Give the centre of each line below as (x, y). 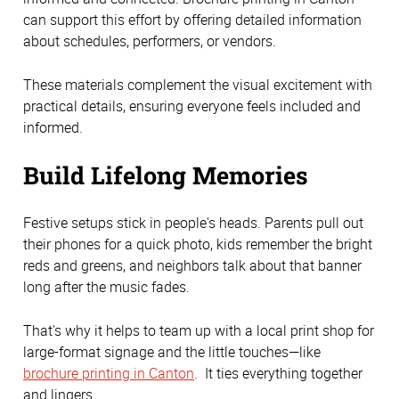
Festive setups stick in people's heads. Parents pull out (193, 223)
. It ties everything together (278, 373)
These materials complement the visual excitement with (198, 84)
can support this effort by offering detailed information (192, 20)
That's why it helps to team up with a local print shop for (199, 330)
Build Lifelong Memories (166, 175)
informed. (53, 127)
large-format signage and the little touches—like (172, 351)
